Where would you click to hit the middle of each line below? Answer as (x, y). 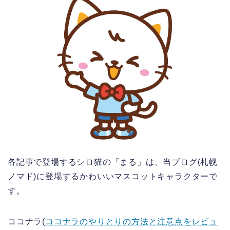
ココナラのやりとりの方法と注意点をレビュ (131, 222)
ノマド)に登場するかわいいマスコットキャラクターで (113, 177)
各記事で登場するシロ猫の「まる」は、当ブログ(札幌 (113, 162)
